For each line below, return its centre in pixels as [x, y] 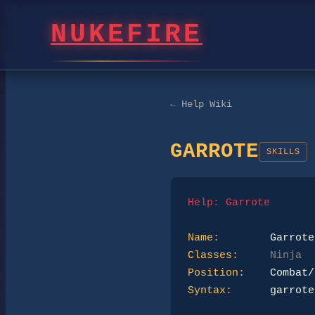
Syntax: [210, 290]
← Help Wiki [201, 104]
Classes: [213, 255]
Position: [216, 273]
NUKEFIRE [127, 35]
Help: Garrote [229, 202]
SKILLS [283, 152]
